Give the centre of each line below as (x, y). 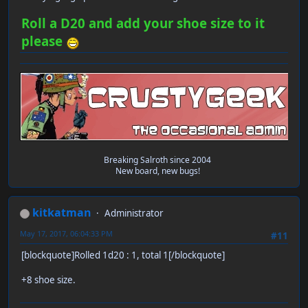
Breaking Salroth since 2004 (157, 160)
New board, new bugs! (157, 171)
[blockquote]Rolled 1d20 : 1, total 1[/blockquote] (123, 255)
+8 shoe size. (48, 280)
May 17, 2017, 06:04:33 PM (66, 234)
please (44, 41)
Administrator (134, 213)
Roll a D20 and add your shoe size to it (143, 23)
